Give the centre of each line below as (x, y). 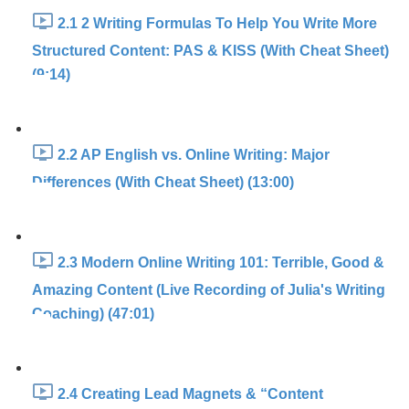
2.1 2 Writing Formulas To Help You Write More (217, 24)
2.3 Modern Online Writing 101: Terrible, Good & (221, 263)
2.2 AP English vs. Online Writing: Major (194, 155)
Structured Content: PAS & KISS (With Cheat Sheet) (210, 51)
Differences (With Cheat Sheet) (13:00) (163, 182)
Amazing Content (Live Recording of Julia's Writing (209, 290)
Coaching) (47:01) (93, 314)
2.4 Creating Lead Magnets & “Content (190, 394)
